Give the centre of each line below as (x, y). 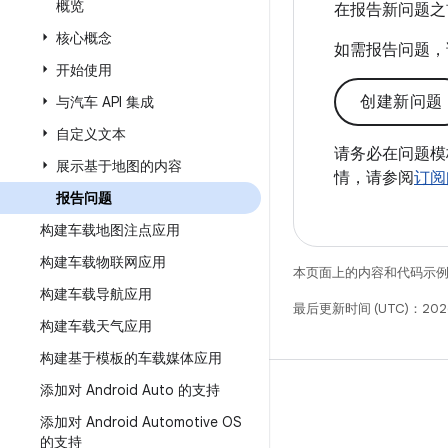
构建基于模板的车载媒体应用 (131, 358)
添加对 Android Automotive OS (141, 422)
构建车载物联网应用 (103, 262)
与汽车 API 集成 (105, 102)
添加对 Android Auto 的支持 (130, 390)
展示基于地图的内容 (119, 166)
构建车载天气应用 (96, 326)
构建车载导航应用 (96, 294)
